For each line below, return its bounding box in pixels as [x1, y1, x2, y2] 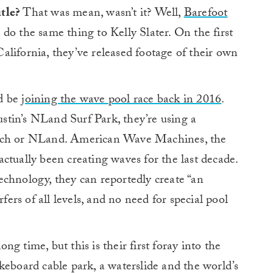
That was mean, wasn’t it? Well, [20, 4, 184, 25]
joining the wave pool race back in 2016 [21, 90, 222, 112]
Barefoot [183, 4, 228, 25]
